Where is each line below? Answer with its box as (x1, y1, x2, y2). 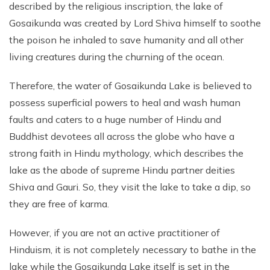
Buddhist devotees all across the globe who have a (9, 130, 234, 142)
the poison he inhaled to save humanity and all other (9, 34, 243, 46)
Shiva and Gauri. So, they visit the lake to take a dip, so (9, 181, 251, 193)
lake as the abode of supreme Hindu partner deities (9, 164, 235, 176)
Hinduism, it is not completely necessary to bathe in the (9, 243, 256, 256)
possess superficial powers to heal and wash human (9, 96, 240, 108)
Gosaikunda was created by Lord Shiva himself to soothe (9, 17, 261, 29)
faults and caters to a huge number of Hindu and (9, 113, 221, 125)
